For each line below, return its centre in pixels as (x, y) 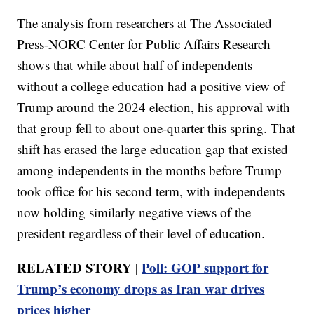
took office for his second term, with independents (151, 191)
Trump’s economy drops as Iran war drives (141, 288)
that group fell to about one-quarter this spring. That (156, 128)
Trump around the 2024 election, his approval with (154, 107)
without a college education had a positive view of (151, 86)
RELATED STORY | (80, 267)
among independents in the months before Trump (150, 170)
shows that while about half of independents (135, 64)
